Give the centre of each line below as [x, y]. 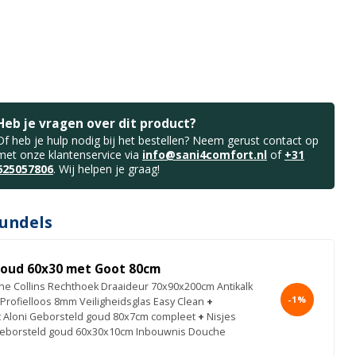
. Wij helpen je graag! [106, 168]
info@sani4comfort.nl [205, 154]
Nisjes [221, 316]
